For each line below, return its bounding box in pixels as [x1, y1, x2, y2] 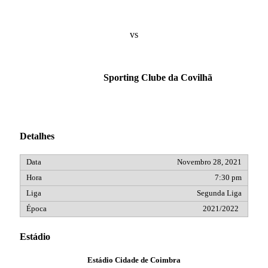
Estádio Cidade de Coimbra [87, 255, 181, 264]
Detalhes [20, 131, 54, 142]
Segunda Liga [197, 189, 242, 198]
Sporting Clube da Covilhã [103, 72, 212, 83]
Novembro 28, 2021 [177, 158, 242, 167]
